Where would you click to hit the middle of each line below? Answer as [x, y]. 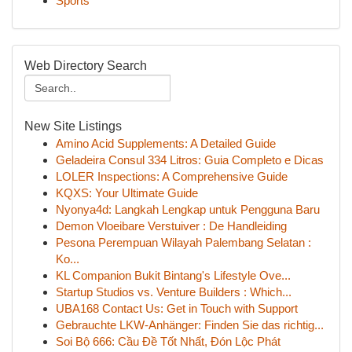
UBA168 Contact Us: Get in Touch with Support [177, 308]
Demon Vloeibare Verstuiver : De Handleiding [171, 226]
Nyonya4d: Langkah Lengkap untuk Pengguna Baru [188, 209]
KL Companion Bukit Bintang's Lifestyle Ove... [173, 275]
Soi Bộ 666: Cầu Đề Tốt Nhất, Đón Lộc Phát [168, 341]
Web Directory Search [86, 66]
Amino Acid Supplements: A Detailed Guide [166, 143]
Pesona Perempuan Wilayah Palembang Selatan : [183, 242]
